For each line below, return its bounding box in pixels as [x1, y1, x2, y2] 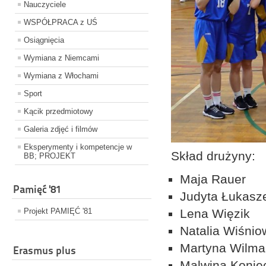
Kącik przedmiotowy [24, 107, 93, 116]
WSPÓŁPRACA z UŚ [24, 18, 97, 27]
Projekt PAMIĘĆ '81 [24, 207, 92, 216]
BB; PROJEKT [24, 151, 75, 161]
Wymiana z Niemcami [24, 53, 99, 63]
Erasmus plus [13, 244, 76, 257]
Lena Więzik [180, 207, 254, 221]
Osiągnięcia [24, 36, 64, 45]
